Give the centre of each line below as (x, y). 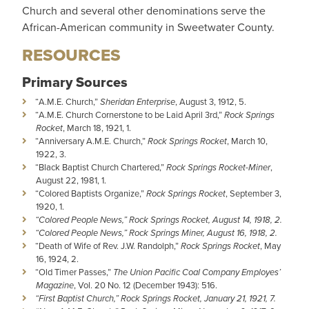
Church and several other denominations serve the (144, 11)
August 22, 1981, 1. (71, 180)
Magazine (55, 285)
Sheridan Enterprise (138, 102)
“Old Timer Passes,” (74, 272)
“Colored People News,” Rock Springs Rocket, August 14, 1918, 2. (159, 220)
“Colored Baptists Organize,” (91, 193)
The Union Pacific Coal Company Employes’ (197, 272)
